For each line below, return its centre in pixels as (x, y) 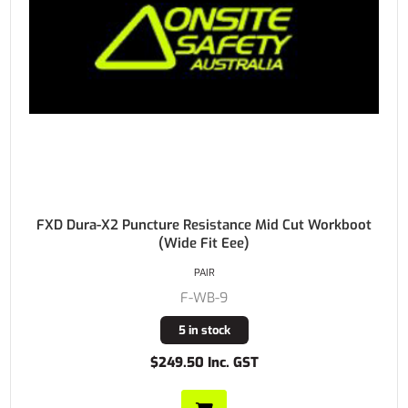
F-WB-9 (204, 298)
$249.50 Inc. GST (204, 363)
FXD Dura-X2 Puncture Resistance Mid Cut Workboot (204, 225)
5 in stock (204, 331)
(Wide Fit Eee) (204, 244)
